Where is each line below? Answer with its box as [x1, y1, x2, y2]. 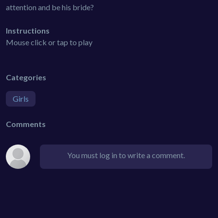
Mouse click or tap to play [6, 37, 92, 47]
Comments [6, 119, 46, 128]
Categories [6, 72, 46, 82]
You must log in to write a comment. [67, 150, 185, 160]
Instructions [6, 25, 50, 35]
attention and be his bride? [6, 2, 94, 12]
